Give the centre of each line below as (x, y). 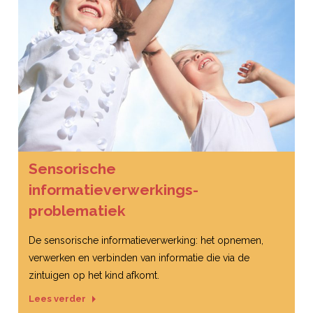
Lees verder (57, 299)
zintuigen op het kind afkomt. (94, 275)
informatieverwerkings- (114, 190)
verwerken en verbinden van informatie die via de (139, 258)
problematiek (77, 211)
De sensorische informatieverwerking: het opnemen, (146, 240)
